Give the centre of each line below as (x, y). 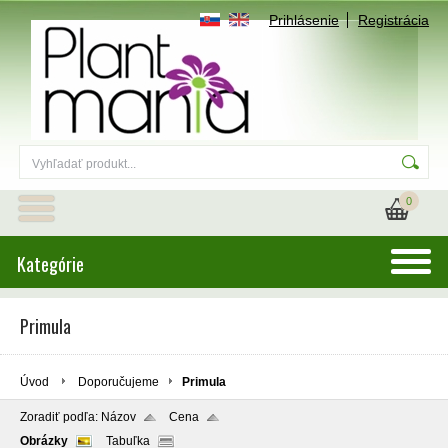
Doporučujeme (118, 382)
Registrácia (393, 20)
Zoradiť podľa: (60, 417)
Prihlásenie (304, 20)
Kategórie (50, 264)
